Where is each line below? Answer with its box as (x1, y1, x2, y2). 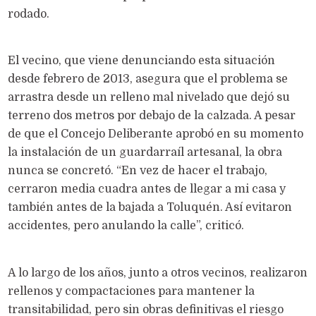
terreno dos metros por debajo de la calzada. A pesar (7, 109, 296, 123)
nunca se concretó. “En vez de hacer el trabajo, (7, 164, 267, 178)
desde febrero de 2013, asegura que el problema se (7, 73, 288, 86)
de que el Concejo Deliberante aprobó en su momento (7, 128, 303, 141)
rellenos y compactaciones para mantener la (7, 284, 255, 298)
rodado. (7, 7, 49, 20)
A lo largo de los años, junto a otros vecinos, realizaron (7, 266, 308, 279)
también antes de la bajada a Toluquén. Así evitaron (7, 201, 292, 214)
